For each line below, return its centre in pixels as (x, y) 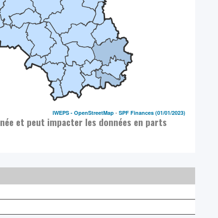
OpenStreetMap (94, 112)
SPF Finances (136, 112)
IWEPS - (64, 112)
